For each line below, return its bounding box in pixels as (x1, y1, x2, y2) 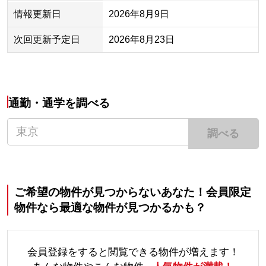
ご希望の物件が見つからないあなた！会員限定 (14, 185, 251, 198)
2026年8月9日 (108, 9, 169, 20)
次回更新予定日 (13, 34, 80, 45)
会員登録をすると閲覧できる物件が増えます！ (27, 246, 239, 258)
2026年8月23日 (108, 34, 175, 45)
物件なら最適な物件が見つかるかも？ (14, 201, 206, 214)
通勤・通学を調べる (8, 96, 110, 109)
